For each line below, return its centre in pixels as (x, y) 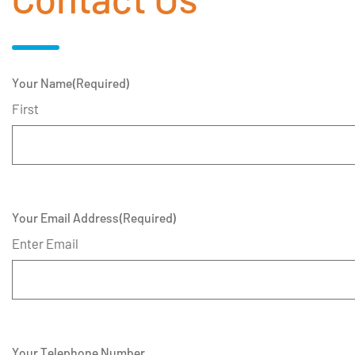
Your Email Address (65, 218)
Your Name (42, 83)
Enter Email (45, 244)
